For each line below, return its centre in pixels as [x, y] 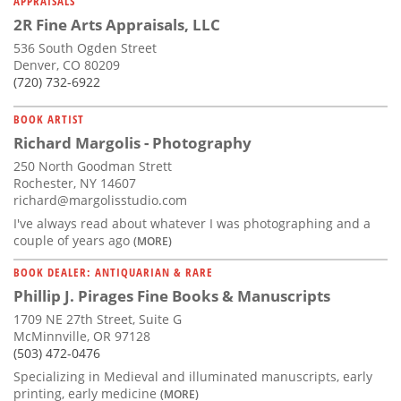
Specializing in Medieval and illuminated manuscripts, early [193, 376]
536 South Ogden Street [85, 47]
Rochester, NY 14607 [75, 183]
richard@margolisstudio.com [100, 200]
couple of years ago [73, 240]
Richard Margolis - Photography [132, 142]
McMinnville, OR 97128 [82, 336]
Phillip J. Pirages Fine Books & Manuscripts [172, 295]
